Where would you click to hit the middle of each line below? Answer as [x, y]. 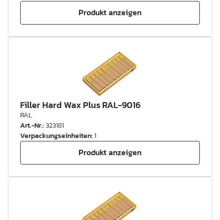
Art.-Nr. [31, 125]
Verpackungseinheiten [56, 136]
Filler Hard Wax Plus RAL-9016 [80, 105]
